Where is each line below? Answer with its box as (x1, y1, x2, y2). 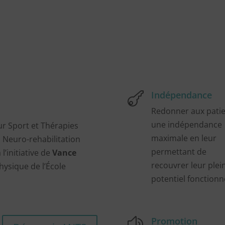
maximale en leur (151, 132, 216, 144)
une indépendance (151, 119, 222, 130)
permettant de (151, 146, 206, 157)
